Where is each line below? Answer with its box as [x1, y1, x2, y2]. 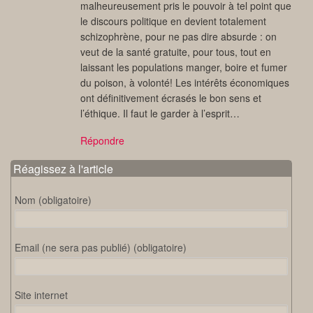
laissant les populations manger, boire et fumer [80, 60, 287, 75]
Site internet [15, 288, 68, 303]
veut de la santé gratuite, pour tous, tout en [80, 45, 271, 59]
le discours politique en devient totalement [80, 14, 266, 29]
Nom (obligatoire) [15, 193, 92, 208]
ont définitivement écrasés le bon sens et [80, 91, 261, 105]
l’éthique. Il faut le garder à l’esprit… [80, 106, 240, 121]
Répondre [80, 133, 124, 148]
